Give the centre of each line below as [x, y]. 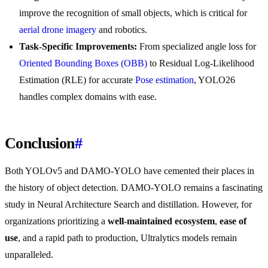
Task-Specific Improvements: [78, 47]
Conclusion [40, 144]
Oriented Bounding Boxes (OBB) [83, 63]
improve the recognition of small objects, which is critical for [133, 13]
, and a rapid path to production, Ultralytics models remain [127, 238]
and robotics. [122, 30]
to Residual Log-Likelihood [201, 63]
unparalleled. [29, 255]
